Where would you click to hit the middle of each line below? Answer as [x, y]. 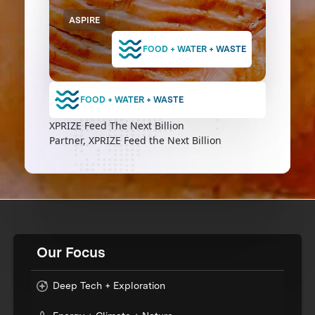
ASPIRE [85, 20]
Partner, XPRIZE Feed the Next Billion [135, 141]
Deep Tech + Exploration [109, 286]
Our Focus [71, 252]
